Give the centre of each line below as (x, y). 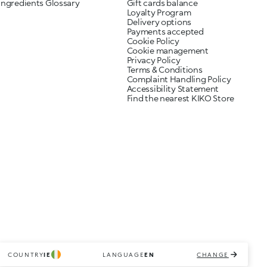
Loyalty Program (159, 12)
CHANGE (213, 254)
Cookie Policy (153, 41)
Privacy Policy (153, 60)
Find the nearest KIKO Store (181, 98)
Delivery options (159, 22)
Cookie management (167, 50)
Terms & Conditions (164, 69)
